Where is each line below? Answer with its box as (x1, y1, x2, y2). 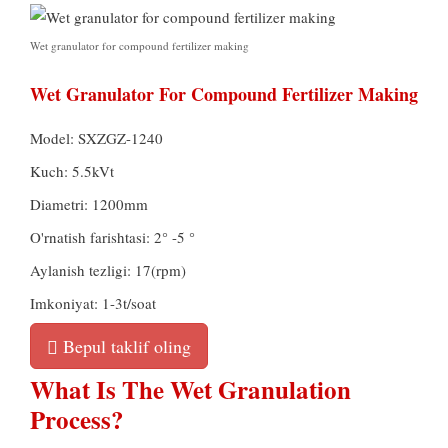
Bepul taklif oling (58, 334, 191, 359)
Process (30, 401, 111, 439)
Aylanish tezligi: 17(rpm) (30, 260, 186, 281)
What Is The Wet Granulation (30, 371, 351, 409)
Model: (30, 128, 78, 149)
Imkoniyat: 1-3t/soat (30, 293, 156, 314)
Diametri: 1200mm (30, 194, 148, 215)
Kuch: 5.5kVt (30, 161, 114, 182)
